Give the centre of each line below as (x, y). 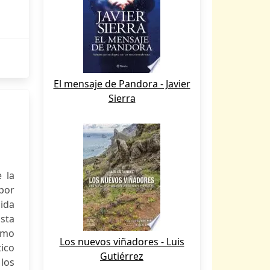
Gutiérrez (122, 256)
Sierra (122, 98)
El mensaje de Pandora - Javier (122, 84)
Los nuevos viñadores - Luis (122, 242)
